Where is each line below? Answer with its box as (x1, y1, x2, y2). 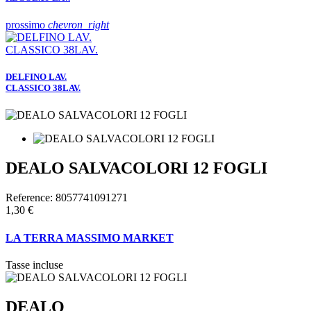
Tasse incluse (6, 258, 63, 271)
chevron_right (48, 19, 109, 31)
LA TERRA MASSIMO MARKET (6, 231, 174, 244)
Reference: (6, 192, 56, 204)
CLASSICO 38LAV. (6, 83, 81, 94)
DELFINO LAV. (6, 72, 67, 83)
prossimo (6, 19, 48, 31)
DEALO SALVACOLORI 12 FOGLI (6, 159, 267, 178)
